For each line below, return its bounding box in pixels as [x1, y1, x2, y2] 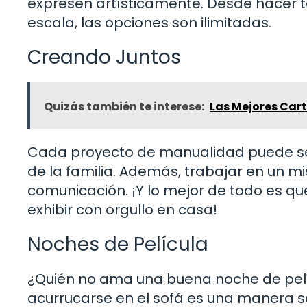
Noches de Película [27, 230, 208, 258]
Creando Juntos [27, 43, 181, 71]
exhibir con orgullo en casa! [27, 199, 217, 219]
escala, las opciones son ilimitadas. [27, 12, 271, 32]
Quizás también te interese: [44, 98, 204, 114]
